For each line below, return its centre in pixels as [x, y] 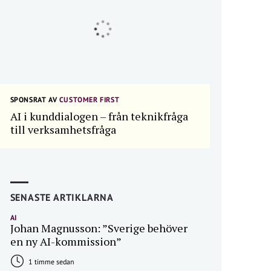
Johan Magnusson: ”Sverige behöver [99, 228]
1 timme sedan [50, 262]
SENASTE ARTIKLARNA [62, 198]
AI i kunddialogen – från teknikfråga [99, 116]
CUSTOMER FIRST [88, 100]
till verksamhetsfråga [63, 130]
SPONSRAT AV [34, 100]
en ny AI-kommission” [66, 242]
